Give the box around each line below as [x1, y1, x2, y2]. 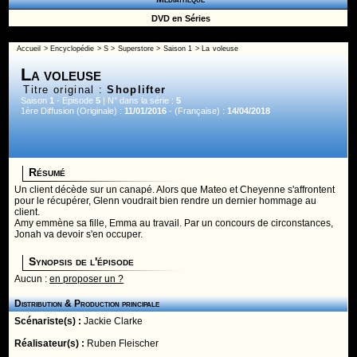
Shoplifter [107, 84, 167, 96]
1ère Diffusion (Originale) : [21, 106, 125, 116]
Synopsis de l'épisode [29, 255, 135, 268]
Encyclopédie [50, 45, 95, 53]
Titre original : [23, 84, 108, 96]
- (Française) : [167, 106, 228, 116]
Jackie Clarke [84, 316, 143, 327]
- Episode [54, 96, 96, 105]
